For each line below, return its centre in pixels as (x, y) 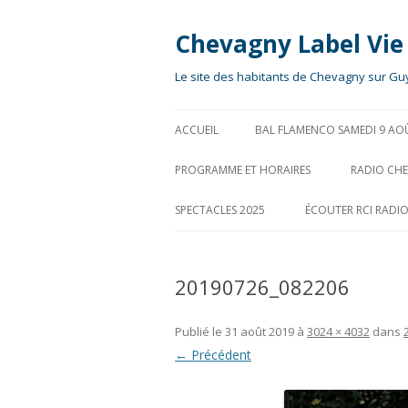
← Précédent (213, 355)
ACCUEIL (197, 130)
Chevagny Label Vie (289, 44)
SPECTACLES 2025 (220, 210)
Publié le (200, 331)
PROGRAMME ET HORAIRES (243, 170)
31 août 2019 (260, 331)
